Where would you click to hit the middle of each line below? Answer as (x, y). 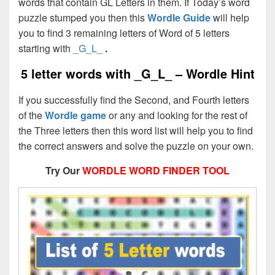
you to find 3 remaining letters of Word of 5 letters (124, 33)
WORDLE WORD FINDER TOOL (156, 171)
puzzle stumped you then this (83, 17)
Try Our (64, 171)
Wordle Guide (179, 17)
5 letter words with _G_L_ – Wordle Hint (137, 73)
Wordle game (76, 115)
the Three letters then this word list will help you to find (136, 131)
